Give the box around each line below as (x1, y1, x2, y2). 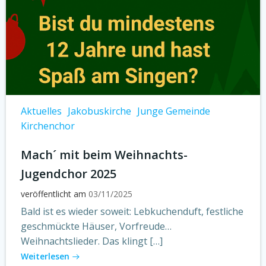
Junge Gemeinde (137, 104, 210, 118)
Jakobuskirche (68, 104, 131, 118)
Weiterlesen (21, 251, 69, 262)
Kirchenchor (21, 119, 75, 132)
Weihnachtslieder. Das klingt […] (21, 235, 163, 248)
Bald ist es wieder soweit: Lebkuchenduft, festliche (21, 205, 243, 218)
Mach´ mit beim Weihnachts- (21, 147, 188, 163)
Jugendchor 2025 (21, 166, 116, 182)
